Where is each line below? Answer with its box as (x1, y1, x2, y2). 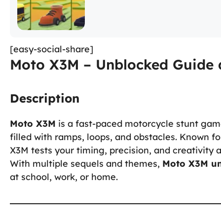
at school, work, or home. (10, 171, 118, 183)
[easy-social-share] (10, 43, 93, 55)
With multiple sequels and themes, (10, 157, 162, 169)
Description (10, 90, 79, 106)
